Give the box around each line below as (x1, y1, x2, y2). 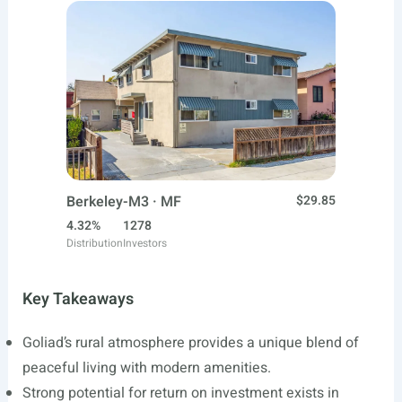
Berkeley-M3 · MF (66, 191, 181, 213)
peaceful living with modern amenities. (22, 357, 271, 379)
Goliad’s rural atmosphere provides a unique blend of (22, 332, 359, 354)
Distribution (66, 235, 123, 251)
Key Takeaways (22, 287, 134, 311)
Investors (123, 235, 167, 251)
